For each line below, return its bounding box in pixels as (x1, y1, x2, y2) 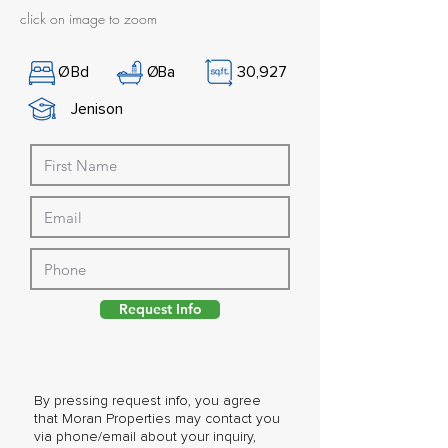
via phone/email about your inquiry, (34, 430, 256, 444)
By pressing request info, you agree (34, 394, 261, 408)
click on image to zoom (20, 9, 157, 28)
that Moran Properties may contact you (34, 412, 280, 426)
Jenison (71, 99, 123, 119)
